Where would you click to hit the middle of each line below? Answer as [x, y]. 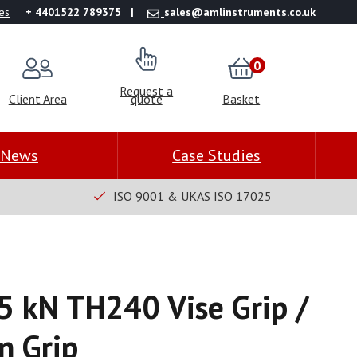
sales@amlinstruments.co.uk [240, 12]
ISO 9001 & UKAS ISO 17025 [192, 196]
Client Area [37, 98]
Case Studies [217, 156]
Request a [147, 90]
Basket [241, 98]
